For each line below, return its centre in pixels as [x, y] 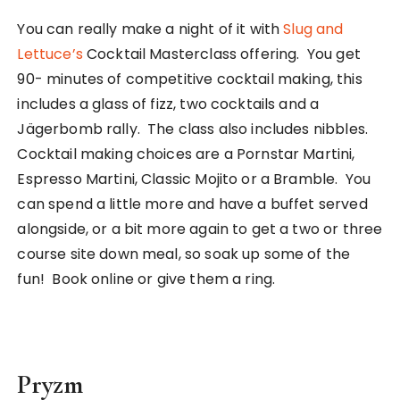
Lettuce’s [50, 54]
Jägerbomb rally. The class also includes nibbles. [195, 129]
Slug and [313, 29]
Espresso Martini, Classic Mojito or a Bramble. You [194, 179]
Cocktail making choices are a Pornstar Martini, [186, 154]
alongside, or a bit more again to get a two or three [200, 229]
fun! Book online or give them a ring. [146, 279]
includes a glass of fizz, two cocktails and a [168, 104]
